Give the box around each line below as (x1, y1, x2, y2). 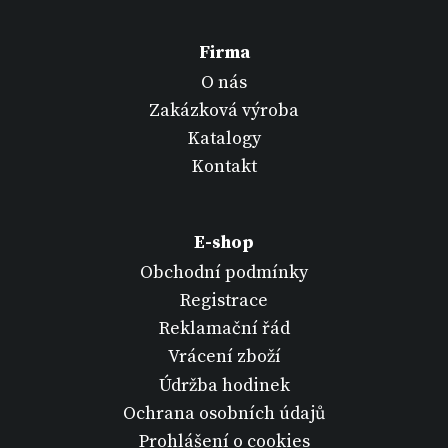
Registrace (180, 288, 268, 312)
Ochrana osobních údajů (122, 401, 326, 425)
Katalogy (187, 127, 261, 150)
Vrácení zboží (167, 345, 281, 369)
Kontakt (191, 155, 257, 179)
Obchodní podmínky (140, 260, 308, 284)
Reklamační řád (158, 317, 290, 341)
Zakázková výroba (149, 98, 299, 122)
